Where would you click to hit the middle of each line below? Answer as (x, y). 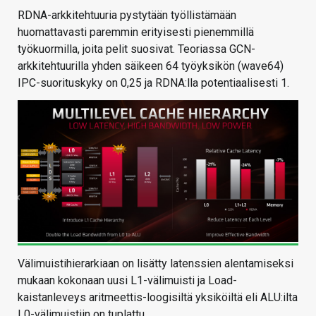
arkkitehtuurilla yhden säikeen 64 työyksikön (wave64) (151, 66)
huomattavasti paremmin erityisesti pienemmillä (136, 32)
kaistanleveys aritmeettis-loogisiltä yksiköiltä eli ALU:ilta (158, 298)
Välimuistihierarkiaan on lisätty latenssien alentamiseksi (156, 264)
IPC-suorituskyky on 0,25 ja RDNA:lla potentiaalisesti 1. (153, 83)
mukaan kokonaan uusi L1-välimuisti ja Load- (127, 281)
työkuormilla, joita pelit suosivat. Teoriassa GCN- (136, 49)
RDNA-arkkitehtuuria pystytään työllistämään (127, 16)
